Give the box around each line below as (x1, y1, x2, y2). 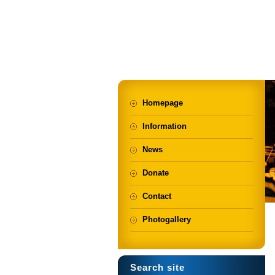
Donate (142, 168, 169, 177)
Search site (130, 262, 185, 273)
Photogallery (142, 215, 191, 224)
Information (142, 122, 187, 131)
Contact (142, 192, 171, 201)
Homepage (142, 98, 183, 107)
